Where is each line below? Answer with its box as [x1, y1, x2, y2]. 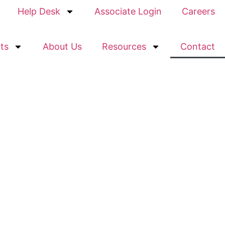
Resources [102, 41, 146, 52]
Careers [182, 6, 215, 17]
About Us [43, 41, 82, 52]
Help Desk [18, 6, 60, 17]
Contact [180, 41, 215, 52]
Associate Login [94, 6, 162, 17]
